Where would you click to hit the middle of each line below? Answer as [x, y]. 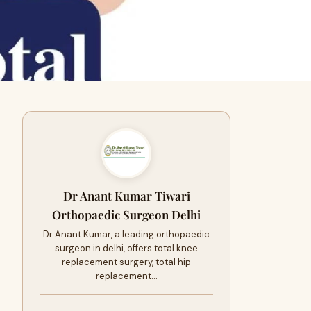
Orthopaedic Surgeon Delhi [126, 215]
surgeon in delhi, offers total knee [126, 248]
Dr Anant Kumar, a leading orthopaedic [126, 234]
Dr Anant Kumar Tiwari [126, 196]
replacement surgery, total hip [126, 262]
